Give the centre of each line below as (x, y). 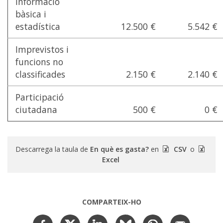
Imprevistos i (42, 50)
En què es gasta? (120, 149)
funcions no (39, 62)
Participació (40, 97)
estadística (38, 27)
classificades (40, 74)
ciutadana (36, 110)
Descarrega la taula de (53, 149)
